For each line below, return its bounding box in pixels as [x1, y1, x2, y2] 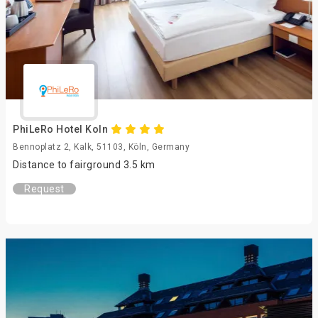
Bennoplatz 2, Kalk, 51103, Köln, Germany [13, 142, 190, 152]
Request [24, 183, 65, 194]
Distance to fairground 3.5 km [13, 159, 155, 170]
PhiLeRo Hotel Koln [13, 124, 111, 135]
